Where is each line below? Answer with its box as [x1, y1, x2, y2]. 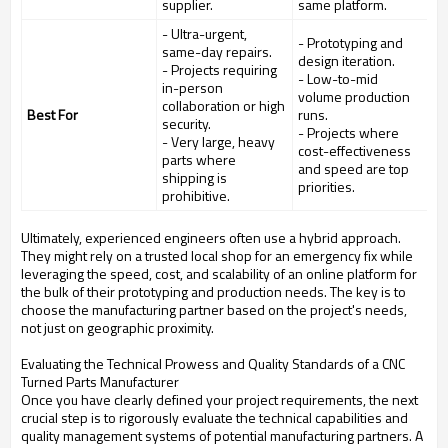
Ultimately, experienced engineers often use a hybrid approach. [21, 227, 401, 249]
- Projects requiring [162, 59, 277, 81]
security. [162, 113, 211, 135]
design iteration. [298, 50, 395, 72]
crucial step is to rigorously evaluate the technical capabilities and [21, 407, 408, 429]
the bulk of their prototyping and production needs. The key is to [21, 281, 406, 303]
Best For [27, 104, 78, 126]
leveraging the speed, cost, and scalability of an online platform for [21, 263, 417, 285]
